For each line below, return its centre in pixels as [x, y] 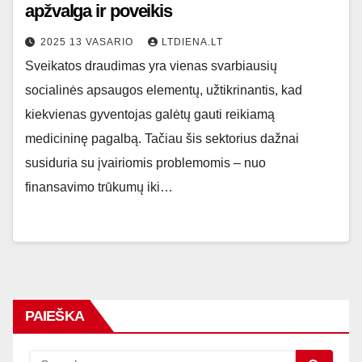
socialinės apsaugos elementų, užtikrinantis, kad [164, 90]
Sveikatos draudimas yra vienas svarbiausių [151, 66]
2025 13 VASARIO [88, 42]
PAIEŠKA [55, 316]
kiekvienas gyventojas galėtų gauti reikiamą [150, 114]
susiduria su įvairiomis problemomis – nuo [145, 163]
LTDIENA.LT [192, 42]
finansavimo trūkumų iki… [99, 187]
